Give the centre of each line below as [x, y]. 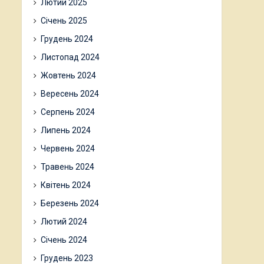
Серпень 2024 [68, 112]
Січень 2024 [64, 240]
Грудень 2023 [67, 258]
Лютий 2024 [64, 222]
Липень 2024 [66, 130]
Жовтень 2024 [68, 75]
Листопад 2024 [70, 57]
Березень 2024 [70, 203]
